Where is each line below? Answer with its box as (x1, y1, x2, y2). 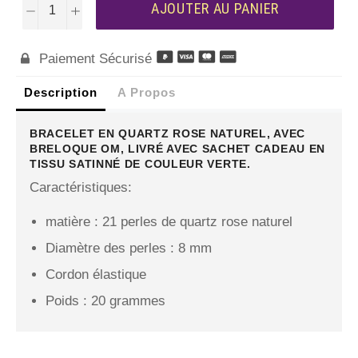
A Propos (117, 85, 176, 99)
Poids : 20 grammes (46, 292, 165, 308)
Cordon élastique (46, 266, 146, 282)
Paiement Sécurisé (34, 50, 152, 66)
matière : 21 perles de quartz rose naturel (46, 213, 292, 229)
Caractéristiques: (30, 179, 132, 195)
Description (24, 85, 97, 99)
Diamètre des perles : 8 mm (46, 240, 212, 256)
